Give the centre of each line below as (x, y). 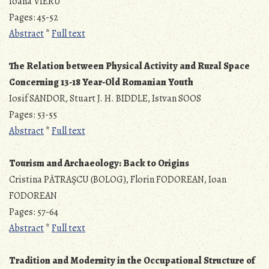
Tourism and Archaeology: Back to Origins (99, 164)
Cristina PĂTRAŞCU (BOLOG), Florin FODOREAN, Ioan (118, 180)
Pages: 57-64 (34, 212)
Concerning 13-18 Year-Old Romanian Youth (101, 83)
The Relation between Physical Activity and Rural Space (129, 66)
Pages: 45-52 (34, 18)
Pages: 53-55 (33, 115)
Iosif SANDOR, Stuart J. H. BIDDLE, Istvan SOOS (105, 99)
